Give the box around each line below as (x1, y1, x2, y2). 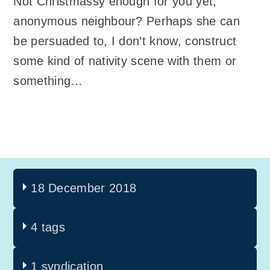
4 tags (31, 221, 66, 234)
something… (13, 74, 83, 88)
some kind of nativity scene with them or (13, 54, 237, 68)
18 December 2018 (31, 181, 137, 195)
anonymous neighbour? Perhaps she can (13, 14, 240, 28)
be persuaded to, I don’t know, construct (13, 34, 237, 48)
